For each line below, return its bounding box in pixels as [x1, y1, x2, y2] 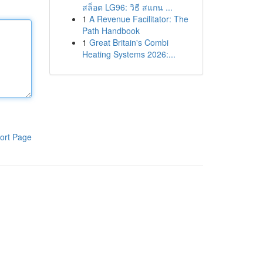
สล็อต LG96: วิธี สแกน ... [82, 1, 173, 13]
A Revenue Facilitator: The [89, 13, 188, 25]
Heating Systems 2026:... [82, 48, 176, 60]
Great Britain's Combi [89, 36, 168, 48]
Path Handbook [82, 25, 140, 36]
